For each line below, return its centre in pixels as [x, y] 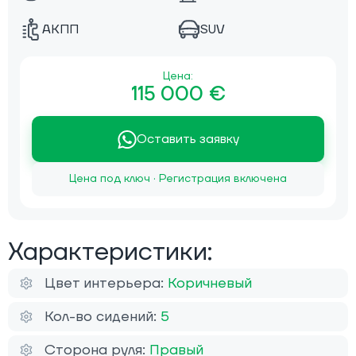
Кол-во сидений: [103, 317]
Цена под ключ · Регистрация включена [178, 179]
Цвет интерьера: [106, 284]
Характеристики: [110, 253]
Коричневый [210, 284]
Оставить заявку [188, 139]
